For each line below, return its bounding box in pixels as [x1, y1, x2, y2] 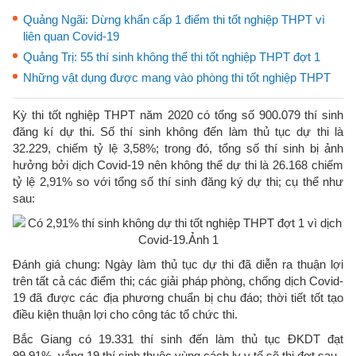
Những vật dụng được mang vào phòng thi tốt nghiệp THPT [23, 71, 331, 84]
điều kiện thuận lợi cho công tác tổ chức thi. [13, 308, 238, 321]
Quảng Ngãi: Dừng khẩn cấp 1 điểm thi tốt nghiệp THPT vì [23, 13, 325, 26]
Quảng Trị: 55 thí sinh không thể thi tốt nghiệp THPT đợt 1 [23, 50, 320, 64]
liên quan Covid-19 [23, 29, 119, 43]
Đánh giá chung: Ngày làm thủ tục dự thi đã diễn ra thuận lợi [13, 257, 343, 271]
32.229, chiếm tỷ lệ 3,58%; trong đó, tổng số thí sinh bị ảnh [13, 141, 343, 155]
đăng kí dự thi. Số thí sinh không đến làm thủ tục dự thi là [13, 125, 343, 138]
